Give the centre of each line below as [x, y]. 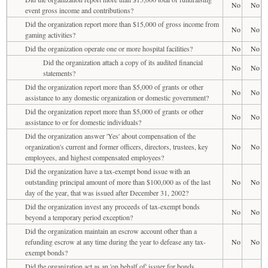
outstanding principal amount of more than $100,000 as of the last [118, 182]
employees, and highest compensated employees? [95, 157]
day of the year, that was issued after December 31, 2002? [107, 192]
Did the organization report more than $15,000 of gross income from [122, 24]
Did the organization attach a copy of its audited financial [123, 62]
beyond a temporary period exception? [79, 217]
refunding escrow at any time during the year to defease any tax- [115, 241]
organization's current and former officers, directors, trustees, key [117, 146]
